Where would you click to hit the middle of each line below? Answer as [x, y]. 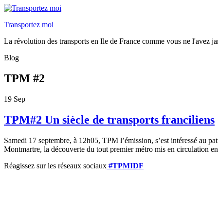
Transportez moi [29, 25]
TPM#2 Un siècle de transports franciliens [109, 119]
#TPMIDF [126, 165]
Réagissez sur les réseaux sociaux [55, 165]
